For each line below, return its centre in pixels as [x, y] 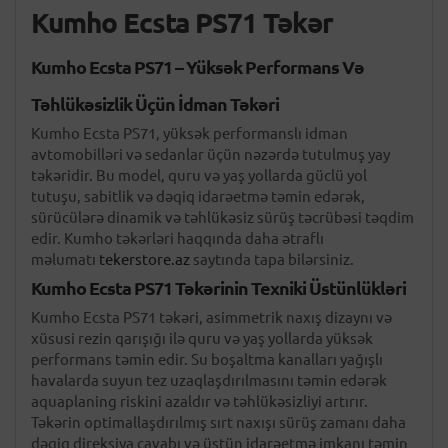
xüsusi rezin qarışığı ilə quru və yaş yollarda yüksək [202, 338]
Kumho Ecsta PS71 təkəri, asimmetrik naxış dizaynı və [211, 317]
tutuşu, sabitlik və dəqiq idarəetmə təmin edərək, [198, 196]
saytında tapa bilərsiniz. [272, 259]
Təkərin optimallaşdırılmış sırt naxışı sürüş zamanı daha [218, 422]
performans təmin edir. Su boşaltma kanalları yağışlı [207, 359]
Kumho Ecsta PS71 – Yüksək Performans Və [197, 67]
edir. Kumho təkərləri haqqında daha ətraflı [177, 238]
